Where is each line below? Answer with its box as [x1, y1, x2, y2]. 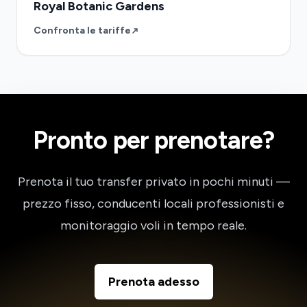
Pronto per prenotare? [32, 125, 275, 155]
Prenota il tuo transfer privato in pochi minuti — [17, 174, 290, 189]
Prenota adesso [108, 274, 199, 289]
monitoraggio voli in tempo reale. [60, 218, 247, 233]
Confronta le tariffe [34, 25, 131, 36]
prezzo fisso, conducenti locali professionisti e [23, 196, 284, 211]
